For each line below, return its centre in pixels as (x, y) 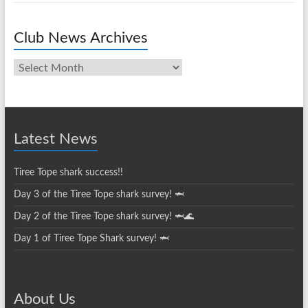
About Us (44, 299)
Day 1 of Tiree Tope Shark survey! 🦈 (91, 239)
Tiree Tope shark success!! (68, 173)
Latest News (55, 139)
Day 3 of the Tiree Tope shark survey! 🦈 (99, 195)
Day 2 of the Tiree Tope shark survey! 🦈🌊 (103, 217)
